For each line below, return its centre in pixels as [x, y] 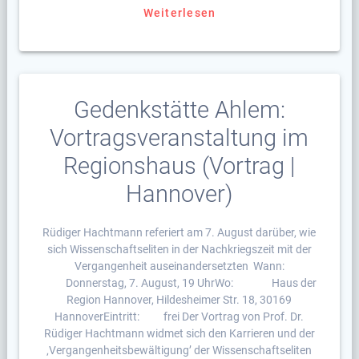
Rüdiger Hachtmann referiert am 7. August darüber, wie [179, 233]
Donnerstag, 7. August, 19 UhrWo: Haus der [179, 283]
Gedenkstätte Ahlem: [179, 110]
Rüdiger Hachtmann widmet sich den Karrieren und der [179, 334]
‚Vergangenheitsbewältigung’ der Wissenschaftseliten [179, 351]
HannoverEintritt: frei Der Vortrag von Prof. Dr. [179, 317]
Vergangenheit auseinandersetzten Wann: [179, 266]
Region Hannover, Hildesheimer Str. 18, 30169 [179, 300]
